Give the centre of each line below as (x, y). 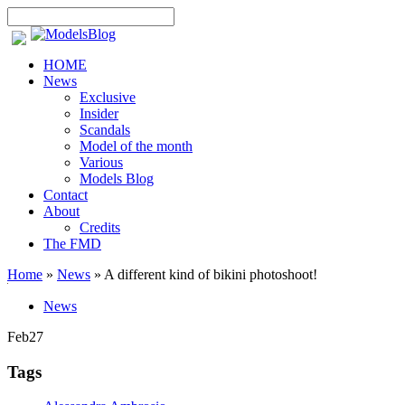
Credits (100, 227)
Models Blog (117, 179)
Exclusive (108, 97)
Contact (66, 195)
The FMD (72, 244)
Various (101, 162)
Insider (99, 113)
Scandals (105, 130)
